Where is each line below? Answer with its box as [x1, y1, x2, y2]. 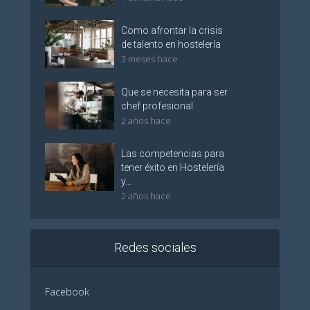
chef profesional [121, 100, 193, 112]
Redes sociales [113, 239, 197, 255]
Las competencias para [121, 147, 224, 159]
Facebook [45, 284, 89, 298]
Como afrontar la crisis [121, 25, 223, 37]
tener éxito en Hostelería [121, 161, 224, 173]
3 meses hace [121, 53, 178, 66]
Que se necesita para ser [121, 86, 228, 98]
